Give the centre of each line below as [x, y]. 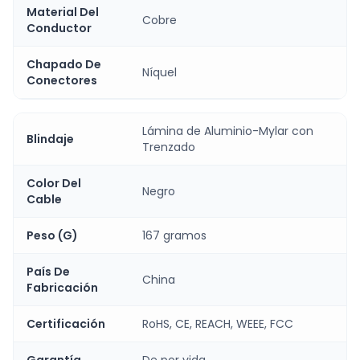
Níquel [160, 72]
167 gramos [174, 235]
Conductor [59, 28]
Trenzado [169, 147]
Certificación [66, 323]
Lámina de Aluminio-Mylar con [228, 131]
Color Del [54, 183]
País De [48, 271]
